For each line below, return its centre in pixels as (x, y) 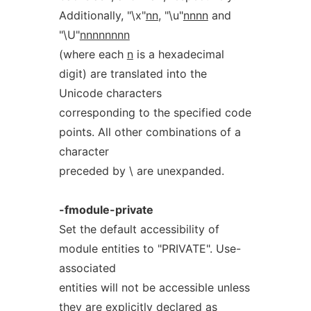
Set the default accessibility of (139, 229)
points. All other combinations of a (150, 132)
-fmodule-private (106, 210)
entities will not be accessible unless (154, 287)
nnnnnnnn (104, 35)
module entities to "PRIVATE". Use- (150, 249)
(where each (93, 54)
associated (87, 268)
